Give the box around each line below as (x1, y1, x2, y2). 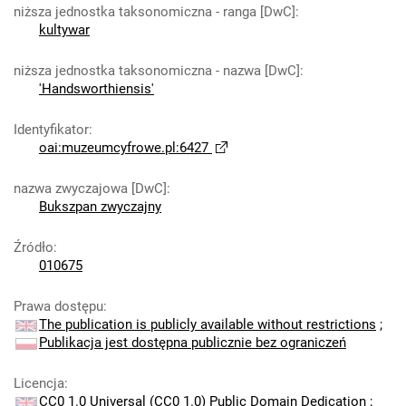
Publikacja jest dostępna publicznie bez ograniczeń (39, 334, 346, 351)
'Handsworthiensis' (39, 81, 154, 97)
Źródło (14, 239, 53, 256)
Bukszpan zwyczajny (39, 198, 161, 215)
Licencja (14, 375, 64, 391)
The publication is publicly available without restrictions (39, 316, 376, 333)
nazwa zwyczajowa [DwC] (14, 180, 167, 197)
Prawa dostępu (14, 298, 103, 314)
